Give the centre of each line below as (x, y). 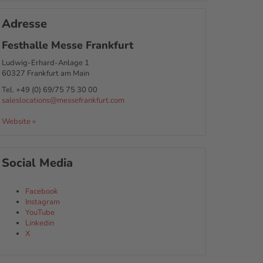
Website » (18, 121)
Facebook (41, 191)
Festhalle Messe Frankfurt (67, 45)
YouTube (40, 212)
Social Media (37, 163)
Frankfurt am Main (58, 73)
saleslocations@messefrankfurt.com (63, 100)
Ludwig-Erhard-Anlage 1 (45, 63)
